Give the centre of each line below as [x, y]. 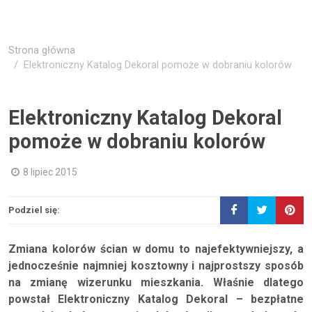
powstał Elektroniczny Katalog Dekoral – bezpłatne [156, 299]
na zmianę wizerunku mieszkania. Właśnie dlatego [156, 282]
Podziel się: [34, 210]
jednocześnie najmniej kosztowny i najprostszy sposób [156, 266]
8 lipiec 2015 [50, 172]
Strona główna [42, 50]
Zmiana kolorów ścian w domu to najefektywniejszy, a [156, 249]
